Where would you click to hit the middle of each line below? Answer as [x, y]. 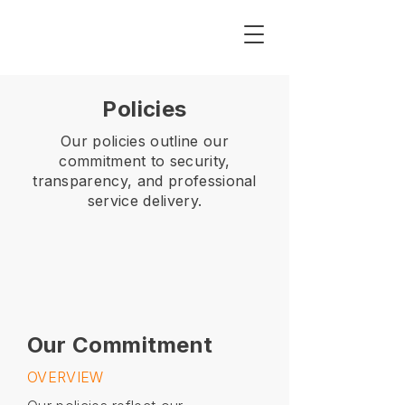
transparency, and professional [145, 181]
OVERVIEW [66, 377]
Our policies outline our [145, 141]
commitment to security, [145, 161]
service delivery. [145, 201]
